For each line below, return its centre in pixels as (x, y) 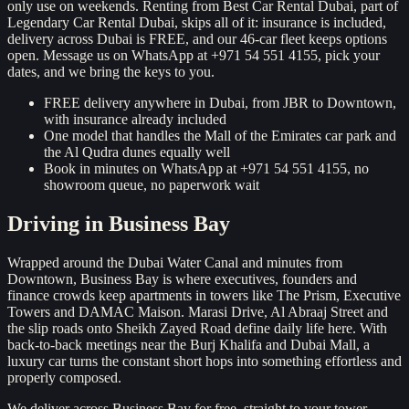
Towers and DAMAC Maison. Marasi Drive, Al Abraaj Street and (198, 312)
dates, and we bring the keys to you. (111, 72)
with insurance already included (135, 120)
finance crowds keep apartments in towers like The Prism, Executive (204, 296)
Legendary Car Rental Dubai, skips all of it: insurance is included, (197, 23)
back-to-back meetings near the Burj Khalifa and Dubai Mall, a (189, 345)
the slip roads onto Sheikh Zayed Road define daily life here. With (197, 329)
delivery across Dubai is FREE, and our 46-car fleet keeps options (197, 39)
